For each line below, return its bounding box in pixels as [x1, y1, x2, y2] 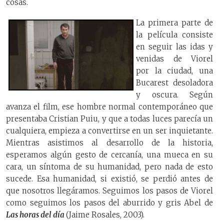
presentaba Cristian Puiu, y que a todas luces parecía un [6, 113, 213, 123]
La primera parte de [136, 17, 213, 27]
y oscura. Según [136, 89, 213, 99]
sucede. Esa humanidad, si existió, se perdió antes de [6, 173, 213, 183]
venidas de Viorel [136, 53, 213, 63]
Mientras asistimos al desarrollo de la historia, [6, 137, 213, 147]
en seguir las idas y [136, 41, 213, 51]
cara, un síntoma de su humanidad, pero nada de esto [6, 161, 213, 171]
